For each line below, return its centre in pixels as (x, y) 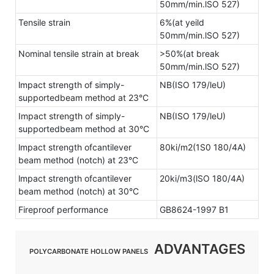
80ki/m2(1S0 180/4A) (203, 147)
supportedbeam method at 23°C (83, 98)
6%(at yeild (182, 23)
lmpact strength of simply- (71, 85)
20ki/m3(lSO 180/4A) (202, 179)
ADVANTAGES (196, 249)
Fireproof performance (63, 210)
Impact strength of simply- (72, 116)
